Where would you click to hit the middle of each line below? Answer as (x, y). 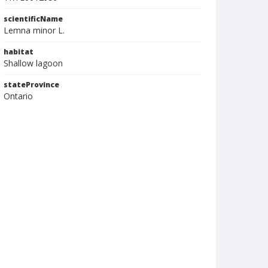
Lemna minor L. (34, 30)
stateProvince (31, 85)
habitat (19, 52)
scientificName (33, 19)
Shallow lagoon (33, 63)
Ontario (18, 96)
